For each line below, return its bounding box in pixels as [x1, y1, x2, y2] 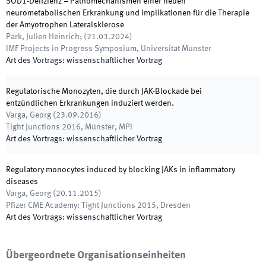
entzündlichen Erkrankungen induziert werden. [6, 99, 174, 107]
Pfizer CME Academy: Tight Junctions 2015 [6, 201, 156, 210]
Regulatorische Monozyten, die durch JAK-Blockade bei [6, 87, 202, 96]
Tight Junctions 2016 [6, 123, 81, 131]
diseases [6, 178, 38, 186]
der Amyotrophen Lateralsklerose [6, 21, 124, 29]
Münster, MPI [85, 123, 132, 131]
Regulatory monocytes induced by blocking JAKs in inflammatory [6, 166, 235, 174]
